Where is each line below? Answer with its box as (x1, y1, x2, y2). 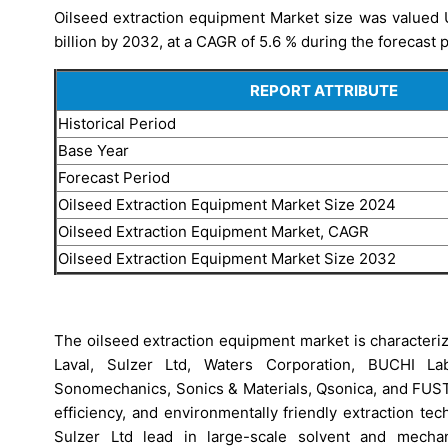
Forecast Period (58, 167, 170, 187)
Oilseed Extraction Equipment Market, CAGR (58, 221, 369, 241)
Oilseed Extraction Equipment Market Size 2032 (58, 248, 396, 268)
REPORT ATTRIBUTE (249, 80, 398, 100)
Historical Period (58, 113, 176, 133)
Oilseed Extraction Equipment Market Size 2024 (58, 194, 396, 214)
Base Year (58, 140, 129, 160)
